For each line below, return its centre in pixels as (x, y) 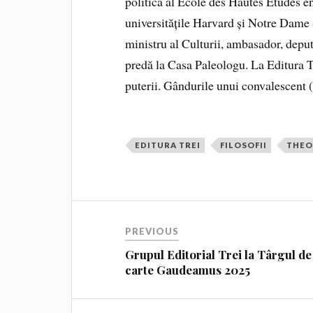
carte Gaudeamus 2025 (188, 269)
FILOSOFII (244, 145)
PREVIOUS (152, 231)
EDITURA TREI (168, 145)
